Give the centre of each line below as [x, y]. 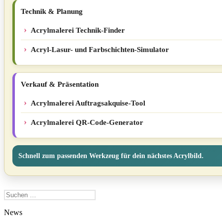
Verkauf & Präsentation [60, 84]
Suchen [15, 194]
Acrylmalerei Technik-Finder [78, 30]
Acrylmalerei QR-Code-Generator [87, 122]
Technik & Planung [52, 11]
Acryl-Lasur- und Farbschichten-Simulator [100, 50]
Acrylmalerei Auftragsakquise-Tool [88, 103]
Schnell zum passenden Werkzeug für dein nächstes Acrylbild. [111, 156]
